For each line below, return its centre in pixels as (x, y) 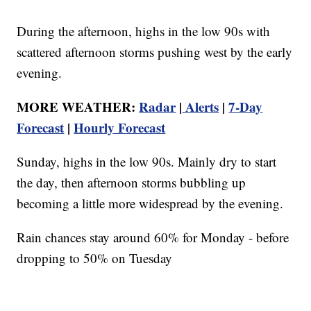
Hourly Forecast (120, 128)
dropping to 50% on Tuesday (95, 258)
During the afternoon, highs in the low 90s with (144, 31)
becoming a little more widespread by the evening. (150, 203)
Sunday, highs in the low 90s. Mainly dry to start (147, 162)
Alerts (201, 107)
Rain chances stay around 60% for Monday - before (153, 237)
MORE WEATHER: (78, 107)
